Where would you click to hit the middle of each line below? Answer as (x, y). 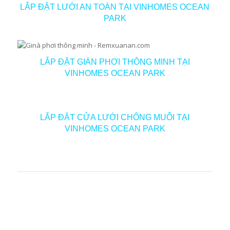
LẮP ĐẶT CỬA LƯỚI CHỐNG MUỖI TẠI (115, 117)
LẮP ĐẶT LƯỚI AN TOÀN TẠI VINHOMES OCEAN (115, 7)
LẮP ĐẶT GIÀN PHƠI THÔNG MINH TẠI (115, 62)
